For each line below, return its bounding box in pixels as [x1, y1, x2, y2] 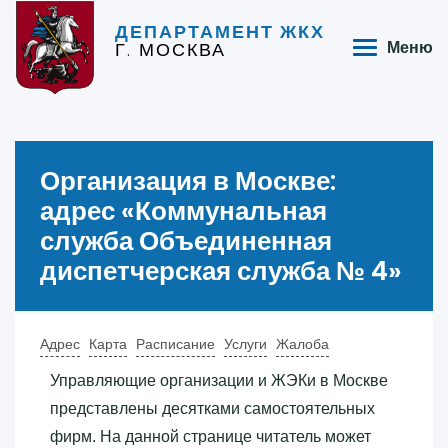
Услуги [224, 335, 267, 352]
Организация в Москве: [40, 162, 336, 199]
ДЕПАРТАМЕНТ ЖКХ [115, 19, 325, 45]
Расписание [136, 335, 215, 352]
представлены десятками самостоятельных [50, 399, 375, 417]
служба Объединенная [40, 222, 332, 259]
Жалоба [276, 335, 329, 352]
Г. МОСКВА [115, 37, 226, 63]
